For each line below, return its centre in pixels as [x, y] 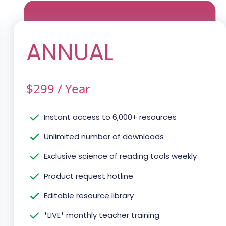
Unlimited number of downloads [104, 137]
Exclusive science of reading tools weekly [121, 156]
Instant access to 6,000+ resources [110, 117]
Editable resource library [89, 196]
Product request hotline [89, 176]
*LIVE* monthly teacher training [102, 215]
